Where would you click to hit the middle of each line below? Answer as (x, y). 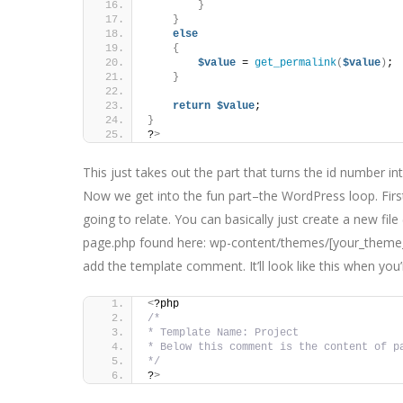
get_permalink (296, 63)
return (192, 106)
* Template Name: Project (223, 333)
